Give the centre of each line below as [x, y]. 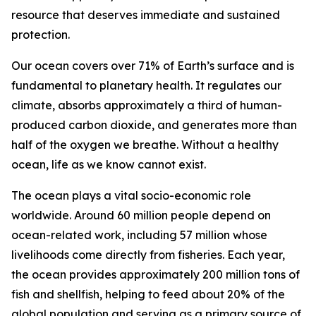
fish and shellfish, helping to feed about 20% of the [148, 294]
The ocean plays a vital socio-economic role [131, 195]
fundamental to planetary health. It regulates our [146, 85]
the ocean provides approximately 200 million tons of [156, 274]
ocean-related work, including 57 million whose [139, 235]
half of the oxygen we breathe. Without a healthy [145, 145]
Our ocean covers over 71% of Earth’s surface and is [153, 66]
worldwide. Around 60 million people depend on [141, 215]
